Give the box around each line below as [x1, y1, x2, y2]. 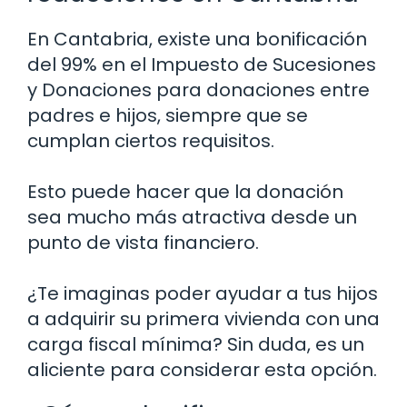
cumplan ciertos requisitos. [27, 127, 274, 154]
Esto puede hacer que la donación [27, 178, 343, 204]
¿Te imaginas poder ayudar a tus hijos [27, 280, 378, 306]
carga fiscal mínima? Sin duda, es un [27, 331, 364, 357]
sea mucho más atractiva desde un [27, 203, 357, 230]
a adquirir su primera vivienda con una [27, 305, 380, 332]
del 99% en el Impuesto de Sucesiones [27, 51, 376, 77]
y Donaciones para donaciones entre [27, 76, 370, 103]
